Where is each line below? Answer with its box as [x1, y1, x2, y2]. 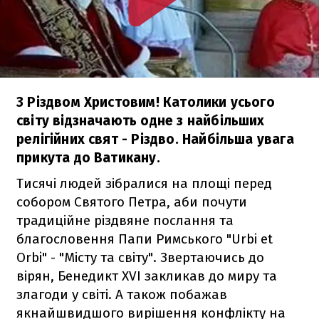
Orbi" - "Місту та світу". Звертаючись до [16, 249, 264, 266]
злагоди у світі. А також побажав [16, 286, 227, 303]
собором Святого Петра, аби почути [16, 193, 247, 210]
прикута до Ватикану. [16, 149, 160, 166]
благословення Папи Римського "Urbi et [16, 230, 273, 247]
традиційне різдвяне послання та [16, 211, 234, 229]
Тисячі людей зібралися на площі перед [16, 174, 272, 192]
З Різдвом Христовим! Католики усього [16, 93, 275, 110]
